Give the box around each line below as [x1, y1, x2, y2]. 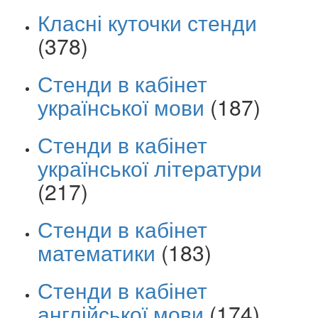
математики [38, 237, 155, 268]
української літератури [38, 153, 262, 184]
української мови [38, 92, 204, 123]
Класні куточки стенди [38, 7, 257, 38]
